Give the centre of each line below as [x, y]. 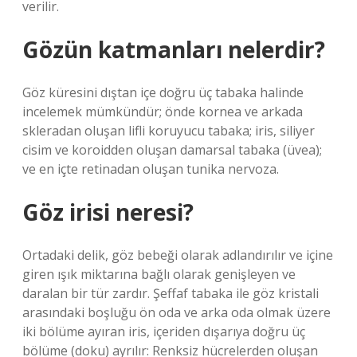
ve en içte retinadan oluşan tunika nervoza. [151, 169]
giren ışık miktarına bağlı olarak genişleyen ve [159, 274]
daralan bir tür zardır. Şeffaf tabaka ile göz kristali [171, 293]
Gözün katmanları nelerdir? [174, 49]
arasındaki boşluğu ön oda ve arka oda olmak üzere [177, 312]
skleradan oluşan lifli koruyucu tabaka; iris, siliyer [169, 131]
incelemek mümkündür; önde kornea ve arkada [163, 112]
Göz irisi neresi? [108, 212]
